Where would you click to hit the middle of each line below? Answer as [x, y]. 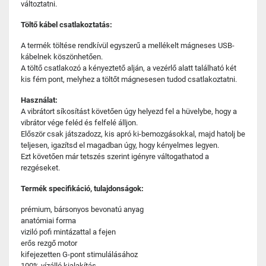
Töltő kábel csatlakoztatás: [66, 25]
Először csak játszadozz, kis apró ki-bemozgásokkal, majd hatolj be [133, 134]
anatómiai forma [48, 221]
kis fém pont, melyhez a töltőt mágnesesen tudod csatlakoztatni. [129, 79]
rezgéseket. [40, 168]
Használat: [39, 100]
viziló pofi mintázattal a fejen [68, 232]
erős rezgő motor [49, 243]
